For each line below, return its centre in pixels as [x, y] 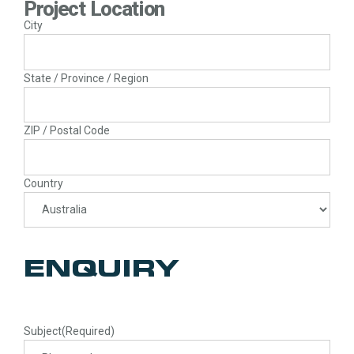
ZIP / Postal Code [67, 131]
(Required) [88, 331]
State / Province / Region [86, 78]
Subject [43, 331]
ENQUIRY [102, 271]
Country [43, 183]
